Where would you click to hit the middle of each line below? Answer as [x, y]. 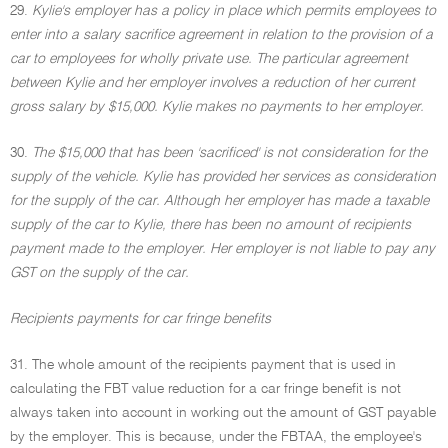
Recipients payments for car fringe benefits [140, 319]
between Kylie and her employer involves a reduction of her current [212, 83]
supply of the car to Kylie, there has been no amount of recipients [210, 225]
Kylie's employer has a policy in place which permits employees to [234, 11]
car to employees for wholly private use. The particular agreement [209, 59]
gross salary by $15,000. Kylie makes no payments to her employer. [217, 107]
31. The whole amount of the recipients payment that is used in [203, 365]
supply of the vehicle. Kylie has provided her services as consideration [223, 177]
